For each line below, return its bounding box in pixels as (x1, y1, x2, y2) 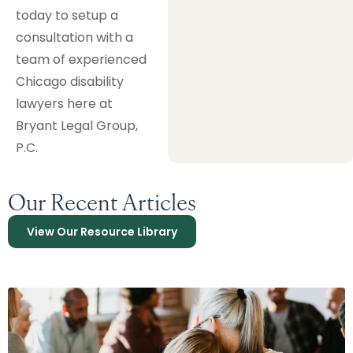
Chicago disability (16, 72, 124, 91)
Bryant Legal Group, (16, 117, 138, 136)
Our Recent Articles (8, 184, 196, 217)
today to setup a (16, 6, 118, 25)
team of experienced (16, 50, 147, 69)
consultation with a (16, 28, 133, 47)
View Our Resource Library (27, 223, 177, 240)
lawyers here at (16, 95, 113, 113)
